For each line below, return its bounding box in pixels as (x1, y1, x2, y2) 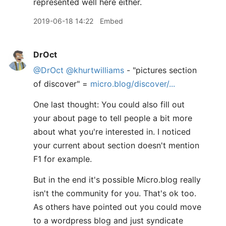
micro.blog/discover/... (90, 79, 175, 89)
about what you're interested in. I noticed (33, 127, 191, 137)
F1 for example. (33, 154, 92, 164)
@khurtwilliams (66, 65, 124, 75)
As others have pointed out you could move (33, 202, 201, 212)
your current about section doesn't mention (33, 140, 199, 150)
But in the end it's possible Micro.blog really (33, 175, 201, 185)
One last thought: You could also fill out (33, 99, 185, 109)
